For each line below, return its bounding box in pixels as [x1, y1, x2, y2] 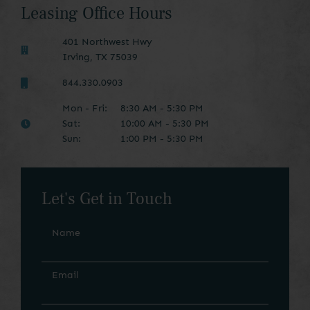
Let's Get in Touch [42, 188, 172, 210]
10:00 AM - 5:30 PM [118, 118, 209, 130]
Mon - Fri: [62, 102, 107, 115]
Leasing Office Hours [21, 3, 172, 25]
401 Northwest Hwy [62, 36, 152, 48]
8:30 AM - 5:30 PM [118, 102, 203, 115]
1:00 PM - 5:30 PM [118, 133, 203, 145]
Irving [62, 51, 90, 64]
